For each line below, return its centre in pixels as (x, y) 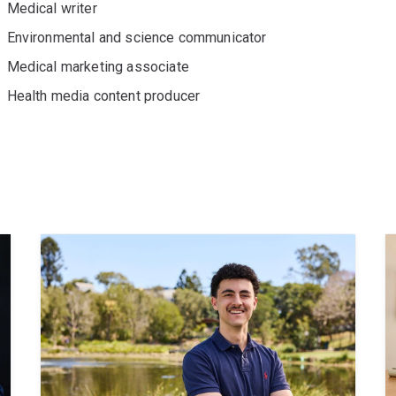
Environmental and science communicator (137, 38)
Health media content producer (103, 96)
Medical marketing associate (98, 67)
